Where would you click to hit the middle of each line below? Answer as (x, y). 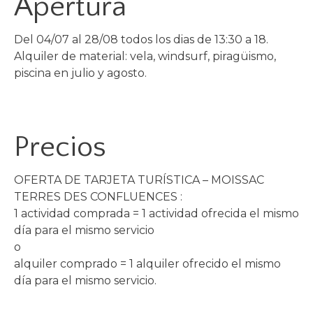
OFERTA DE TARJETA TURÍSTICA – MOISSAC (139, 180)
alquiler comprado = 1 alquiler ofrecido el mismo (147, 264)
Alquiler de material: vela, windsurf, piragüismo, (145, 57)
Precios (60, 147)
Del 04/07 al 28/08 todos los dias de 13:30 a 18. (141, 40)
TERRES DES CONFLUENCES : (98, 197)
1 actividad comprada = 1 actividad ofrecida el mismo (156, 214)
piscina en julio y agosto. (80, 73)
